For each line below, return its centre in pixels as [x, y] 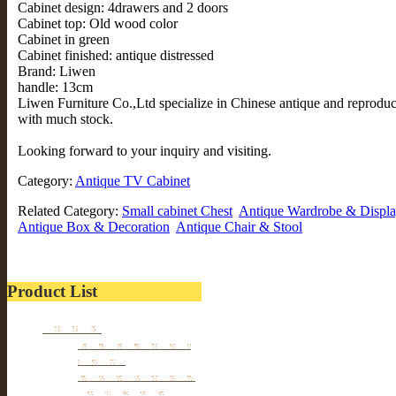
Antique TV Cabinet [133, 181]
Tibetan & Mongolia [134, 341]
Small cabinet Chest [177, 211]
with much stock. [65, 119]
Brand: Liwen [57, 72]
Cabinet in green [64, 40]
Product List [52, 292]
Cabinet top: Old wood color [98, 24]
